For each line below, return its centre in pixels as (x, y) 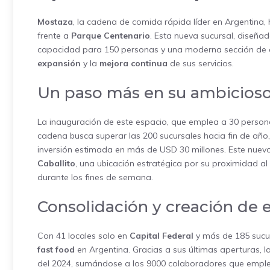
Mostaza (55, 22)
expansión (59, 63)
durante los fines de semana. (95, 177)
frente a (54, 36)
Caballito (56, 163)
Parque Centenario (111, 36)
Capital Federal (162, 236)
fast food (56, 250)
